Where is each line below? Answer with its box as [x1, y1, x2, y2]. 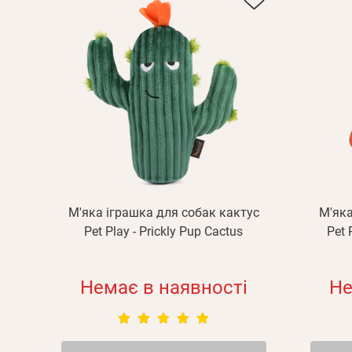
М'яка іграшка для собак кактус [68, 205, 259, 220]
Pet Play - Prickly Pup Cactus [84, 224, 244, 239]
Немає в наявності [79, 277, 247, 299]
